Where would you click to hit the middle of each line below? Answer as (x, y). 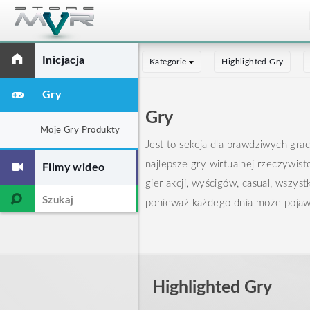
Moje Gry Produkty (80, 130)
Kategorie (169, 62)
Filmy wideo (74, 167)
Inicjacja (64, 60)
